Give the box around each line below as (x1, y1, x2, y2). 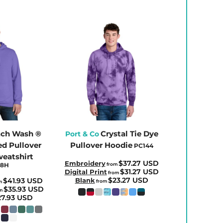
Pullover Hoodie (70, 140, 132, 150)
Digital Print (64, 167, 107, 176)
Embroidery (64, 159, 106, 167)
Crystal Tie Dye (100, 128, 158, 138)
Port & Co (65, 129, 99, 138)
